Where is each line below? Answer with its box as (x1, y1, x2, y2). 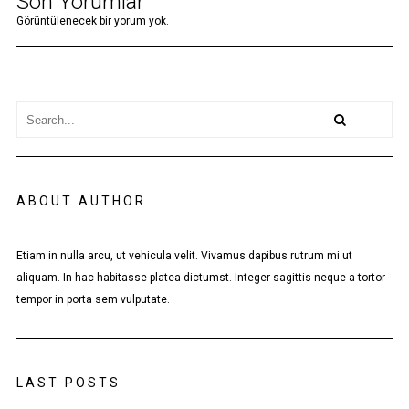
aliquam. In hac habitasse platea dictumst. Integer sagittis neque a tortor (16, 271, 385, 284)
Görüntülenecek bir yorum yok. (16, 15, 169, 27)
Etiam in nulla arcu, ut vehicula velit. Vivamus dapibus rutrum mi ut (16, 249, 352, 262)
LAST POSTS (16, 375, 121, 390)
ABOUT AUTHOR (16, 194, 146, 208)
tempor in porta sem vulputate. (16, 293, 170, 306)
